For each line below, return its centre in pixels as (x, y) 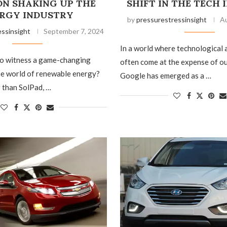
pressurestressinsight (171, 19)
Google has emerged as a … (165, 75)
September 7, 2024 (73, 31)
